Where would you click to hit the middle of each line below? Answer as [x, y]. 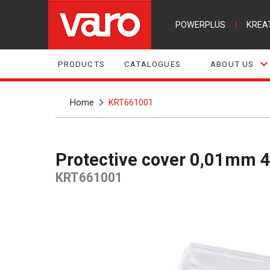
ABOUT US [232, 64]
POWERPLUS [200, 25]
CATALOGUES [152, 64]
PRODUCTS [81, 64]
